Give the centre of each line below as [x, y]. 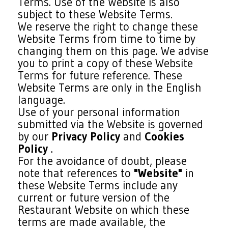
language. [42, 100]
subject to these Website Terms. [95, 14]
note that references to [76, 173]
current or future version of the [94, 197]
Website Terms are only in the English [110, 88]
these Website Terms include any [98, 185]
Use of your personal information [99, 112]
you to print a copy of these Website [106, 63]
